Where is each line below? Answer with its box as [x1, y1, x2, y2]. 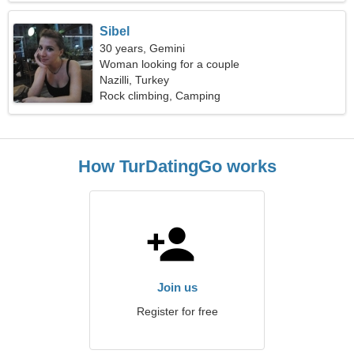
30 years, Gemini [100, 42, 186, 55]
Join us [156, 281, 198, 294]
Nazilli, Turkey [100, 73, 170, 86]
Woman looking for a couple [100, 58, 240, 70]
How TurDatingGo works [77, 156, 277, 176]
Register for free [136, 305, 218, 318]
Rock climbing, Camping [100, 89, 221, 102]
